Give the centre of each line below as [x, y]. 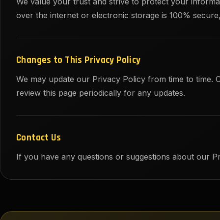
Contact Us [39, 138]
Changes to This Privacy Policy [79, 60]
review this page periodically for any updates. [101, 93]
